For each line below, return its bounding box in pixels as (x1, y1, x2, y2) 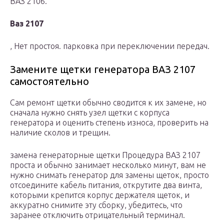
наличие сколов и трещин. (10, 128, 110, 137)
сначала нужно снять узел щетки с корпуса (10, 108, 169, 117)
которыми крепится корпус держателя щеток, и (10, 190, 189, 200)
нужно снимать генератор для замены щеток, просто (10, 170, 209, 180)
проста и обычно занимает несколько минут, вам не (10, 160, 206, 170)
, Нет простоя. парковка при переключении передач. (10, 41, 209, 51)
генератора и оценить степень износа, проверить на (10, 118, 208, 127)
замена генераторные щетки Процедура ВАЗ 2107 (10, 150, 200, 160)
